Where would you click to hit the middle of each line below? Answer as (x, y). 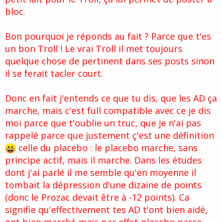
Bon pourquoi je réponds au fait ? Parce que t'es (108, 36)
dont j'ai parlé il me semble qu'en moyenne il (101, 173)
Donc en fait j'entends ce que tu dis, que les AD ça (111, 98)
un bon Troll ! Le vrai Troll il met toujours (94, 49)
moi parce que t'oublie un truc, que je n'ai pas (103, 123)
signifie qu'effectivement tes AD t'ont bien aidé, (106, 210)
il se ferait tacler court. (54, 74)
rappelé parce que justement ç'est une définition (110, 136)
